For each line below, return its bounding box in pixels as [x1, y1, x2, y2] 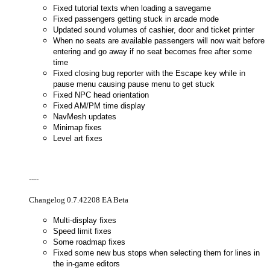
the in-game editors [53, 259, 120, 268]
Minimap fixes [53, 122, 102, 132]
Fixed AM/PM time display [53, 101, 145, 110]
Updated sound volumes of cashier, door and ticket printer [53, 25, 254, 34]
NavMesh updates [53, 111, 116, 121]
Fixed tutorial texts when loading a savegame [53, 3, 211, 13]
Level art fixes [53, 133, 102, 143]
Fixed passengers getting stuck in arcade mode [53, 14, 219, 24]
